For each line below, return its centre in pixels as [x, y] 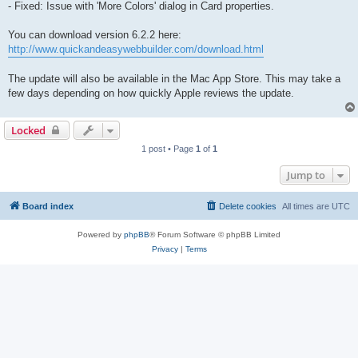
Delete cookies [248, 207]
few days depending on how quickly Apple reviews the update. [151, 93]
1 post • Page [168, 149]
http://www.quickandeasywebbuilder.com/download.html [136, 50]
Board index [48, 207]
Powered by [101, 235]
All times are [307, 207]
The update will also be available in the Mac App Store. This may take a [174, 79]
